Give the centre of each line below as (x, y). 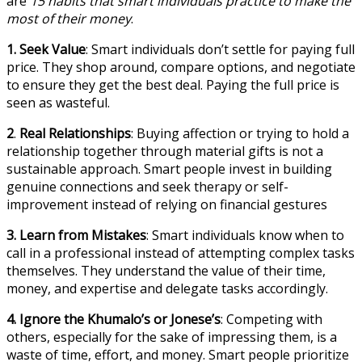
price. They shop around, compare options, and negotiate (181, 67)
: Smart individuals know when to (245, 235)
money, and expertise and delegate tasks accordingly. (167, 288)
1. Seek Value (46, 49)
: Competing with (271, 319)
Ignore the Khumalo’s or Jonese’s (120, 319)
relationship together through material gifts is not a (165, 151)
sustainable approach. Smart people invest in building (169, 168)
